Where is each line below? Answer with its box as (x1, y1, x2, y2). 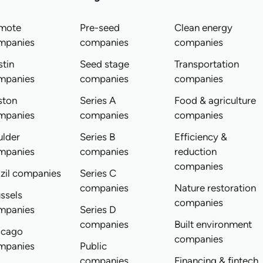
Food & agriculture (174, 95, 257, 106)
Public (80, 240, 107, 252)
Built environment (174, 218, 252, 230)
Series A (80, 95, 117, 106)
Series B (80, 131, 116, 143)
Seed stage (80, 58, 130, 70)
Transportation (174, 58, 240, 70)
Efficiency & (174, 131, 228, 143)
